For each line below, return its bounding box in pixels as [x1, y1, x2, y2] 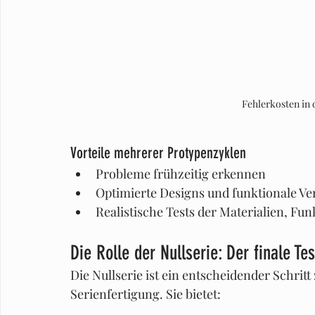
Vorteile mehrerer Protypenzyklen [70, 143, 246, 163]
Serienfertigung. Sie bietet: [70, 285, 221, 303]
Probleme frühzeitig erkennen [96, 165, 266, 183]
